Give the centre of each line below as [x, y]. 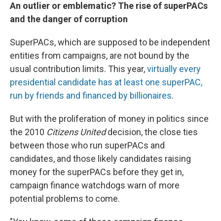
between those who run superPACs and [87, 146]
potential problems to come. [65, 199]
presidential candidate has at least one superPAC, [106, 82]
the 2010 [28, 132]
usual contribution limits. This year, [78, 69]
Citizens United [76, 132]
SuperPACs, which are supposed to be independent [110, 42]
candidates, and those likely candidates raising [100, 159]
